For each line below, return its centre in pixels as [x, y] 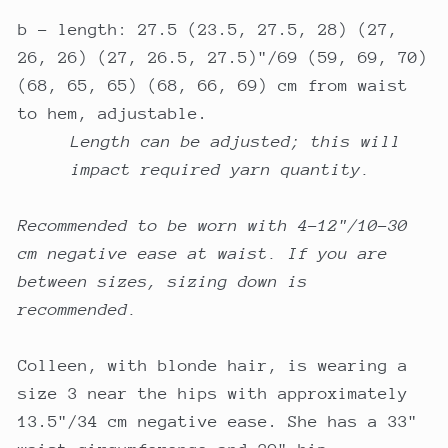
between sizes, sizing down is [162, 281]
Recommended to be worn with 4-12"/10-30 [212, 225]
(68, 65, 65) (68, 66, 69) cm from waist [212, 85]
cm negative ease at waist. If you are [202, 253]
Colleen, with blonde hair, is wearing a [212, 365]
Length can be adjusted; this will [235, 141]
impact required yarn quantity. [220, 169]
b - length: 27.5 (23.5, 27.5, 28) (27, [207, 29]
